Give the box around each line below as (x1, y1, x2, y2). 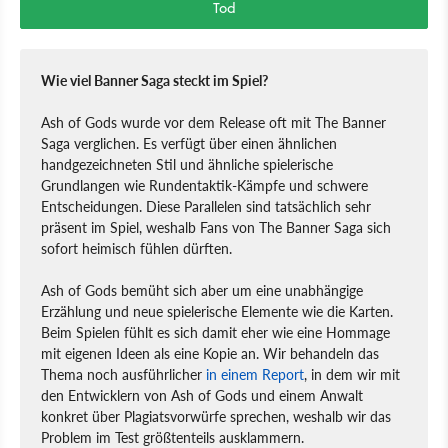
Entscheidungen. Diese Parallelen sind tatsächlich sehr (41, 196, 371, 217)
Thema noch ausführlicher (41, 364, 206, 385)
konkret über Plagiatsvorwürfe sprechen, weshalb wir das (41, 406, 391, 427)
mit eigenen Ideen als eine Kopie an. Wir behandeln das (41, 343, 379, 364)
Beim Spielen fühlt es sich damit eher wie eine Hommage (41, 322, 390, 343)
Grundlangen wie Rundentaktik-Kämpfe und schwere (41, 175, 368, 196)
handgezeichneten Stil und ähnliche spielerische (41, 154, 333, 175)
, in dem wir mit (304, 364, 400, 385)
